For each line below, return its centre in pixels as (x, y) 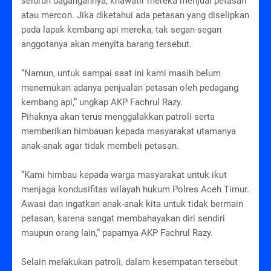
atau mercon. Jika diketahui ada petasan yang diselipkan (135, 15)
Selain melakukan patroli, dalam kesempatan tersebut (129, 262)
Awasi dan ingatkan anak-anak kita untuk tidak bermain (132, 204)
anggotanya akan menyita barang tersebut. (106, 44)
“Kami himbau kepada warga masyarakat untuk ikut (124, 175)
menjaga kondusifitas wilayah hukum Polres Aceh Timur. (135, 190)
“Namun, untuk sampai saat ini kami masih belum (121, 73)
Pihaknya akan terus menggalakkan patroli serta (118, 117)
